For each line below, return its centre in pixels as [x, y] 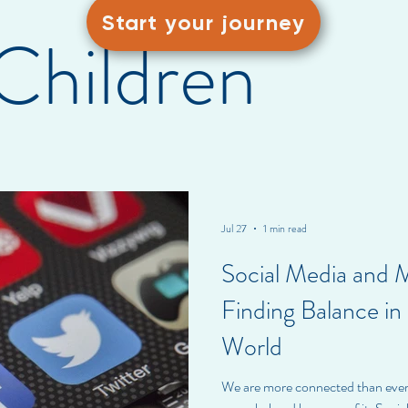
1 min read [285, 229]
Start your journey [204, 22]
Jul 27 [234, 229]
